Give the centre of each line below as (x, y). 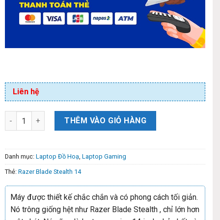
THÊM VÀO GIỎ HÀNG (106, 121)
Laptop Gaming (104, 156)
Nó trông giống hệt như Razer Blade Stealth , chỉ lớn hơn (105, 209)
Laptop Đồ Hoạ (57, 156)
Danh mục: (20, 156)
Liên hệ (26, 92)
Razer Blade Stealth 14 (50, 171)
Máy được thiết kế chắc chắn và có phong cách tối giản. (104, 197)
